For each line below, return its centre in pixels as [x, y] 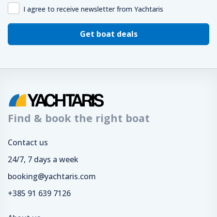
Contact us [28, 143]
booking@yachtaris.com [52, 177]
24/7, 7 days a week [43, 160]
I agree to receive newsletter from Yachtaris [93, 9]
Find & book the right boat [79, 118]
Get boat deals [108, 34]
